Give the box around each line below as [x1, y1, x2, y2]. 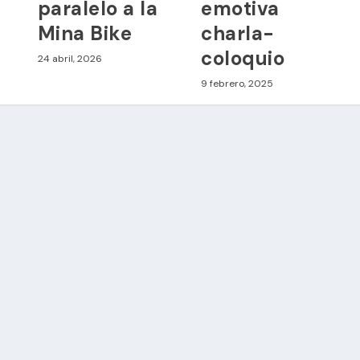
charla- [201, 20, 275, 46]
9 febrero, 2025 [201, 76, 274, 90]
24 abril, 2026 [37, 51, 102, 65]
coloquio [201, 45, 285, 71]
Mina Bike [37, 20, 133, 46]
